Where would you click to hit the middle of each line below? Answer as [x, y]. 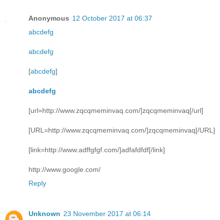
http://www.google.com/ [65, 169]
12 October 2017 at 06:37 [112, 18]
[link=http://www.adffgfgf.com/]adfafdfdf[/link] [97, 150]
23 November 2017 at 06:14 [107, 213]
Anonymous [49, 18]
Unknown [44, 213]
